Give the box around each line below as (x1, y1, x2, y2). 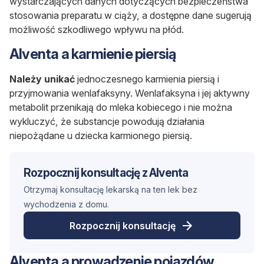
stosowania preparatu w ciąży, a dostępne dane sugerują (9, 9, 252, 22)
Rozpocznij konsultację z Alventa (24, 166, 189, 180)
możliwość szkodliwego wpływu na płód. (9, 24, 184, 36)
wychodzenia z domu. (24, 199, 109, 210)
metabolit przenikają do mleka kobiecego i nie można (9, 101, 232, 114)
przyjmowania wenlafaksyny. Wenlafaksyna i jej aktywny (9, 87, 250, 100)
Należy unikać (9, 73, 75, 85)
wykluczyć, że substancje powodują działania (9, 115, 204, 128)
